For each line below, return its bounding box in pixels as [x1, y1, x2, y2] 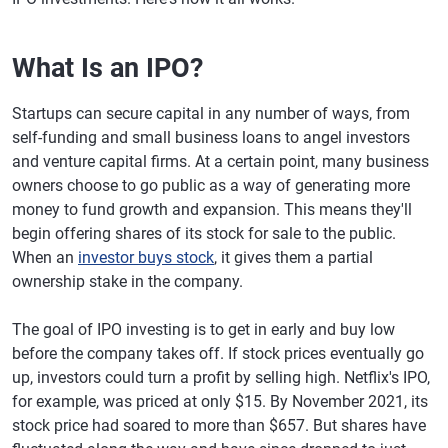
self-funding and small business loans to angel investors [12, 128, 410, 147]
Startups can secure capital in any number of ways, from [12, 104, 410, 123]
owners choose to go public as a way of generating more [12, 176, 410, 195]
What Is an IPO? [12, 52, 203, 84]
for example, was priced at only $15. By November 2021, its [12, 392, 428, 411]
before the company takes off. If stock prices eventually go [12, 344, 424, 363]
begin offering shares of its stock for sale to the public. [12, 224, 396, 243]
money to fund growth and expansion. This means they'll [12, 200, 412, 219]
